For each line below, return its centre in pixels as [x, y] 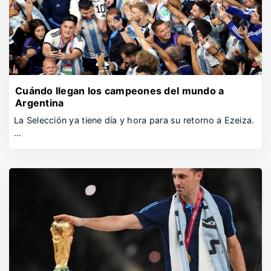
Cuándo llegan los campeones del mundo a [120, 91]
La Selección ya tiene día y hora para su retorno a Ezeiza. [134, 120]
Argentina [40, 103]
